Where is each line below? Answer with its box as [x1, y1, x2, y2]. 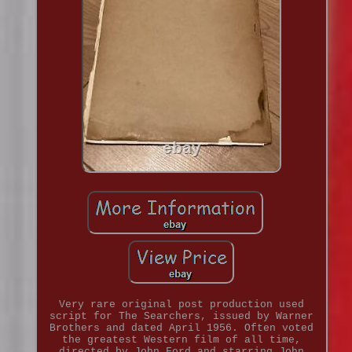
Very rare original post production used [58, 299, 304, 311]
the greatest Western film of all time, [61, 334, 301, 346]
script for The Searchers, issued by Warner [49, 310, 313, 323]
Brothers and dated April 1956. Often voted [49, 322, 313, 335]
